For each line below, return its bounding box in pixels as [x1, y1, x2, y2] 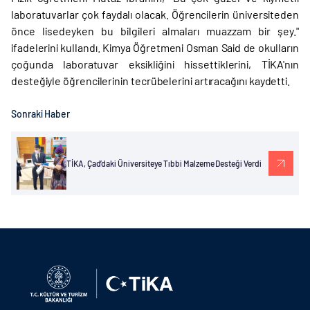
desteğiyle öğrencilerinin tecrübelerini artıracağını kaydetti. [11, 74, 291, 87]
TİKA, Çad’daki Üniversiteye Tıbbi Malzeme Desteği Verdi [66, 158, 262, 168]
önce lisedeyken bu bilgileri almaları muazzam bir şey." [11, 24, 299, 37]
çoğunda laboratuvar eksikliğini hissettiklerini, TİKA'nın [11, 57, 299, 71]
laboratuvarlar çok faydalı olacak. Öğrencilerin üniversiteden [11, 8, 299, 21]
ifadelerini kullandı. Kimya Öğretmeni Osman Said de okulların [11, 41, 299, 54]
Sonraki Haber [11, 108, 71, 120]
